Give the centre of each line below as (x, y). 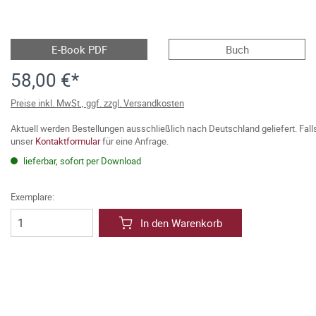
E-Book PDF (79, 49)
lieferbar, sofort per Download (81, 161)
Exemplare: (32, 197)
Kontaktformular (68, 141)
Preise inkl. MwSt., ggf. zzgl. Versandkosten (97, 103)
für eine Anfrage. (134, 141)
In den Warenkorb (181, 223)
